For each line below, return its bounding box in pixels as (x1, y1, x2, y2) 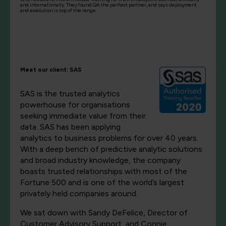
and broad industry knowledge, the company (20, 155, 181, 165)
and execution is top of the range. (20, 7, 97, 14)
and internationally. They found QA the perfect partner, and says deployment (20, 2, 197, 9)
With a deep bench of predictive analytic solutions (20, 144, 202, 154)
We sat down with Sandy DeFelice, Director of (20, 208, 188, 218)
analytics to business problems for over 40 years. (20, 133, 198, 143)
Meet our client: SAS (20, 66, 82, 74)
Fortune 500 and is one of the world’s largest (20, 178, 184, 188)
